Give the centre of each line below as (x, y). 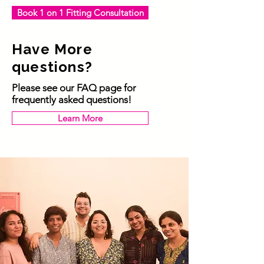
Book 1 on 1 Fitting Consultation (80, 12)
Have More (52, 49)
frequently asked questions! (72, 99)
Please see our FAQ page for (74, 88)
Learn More (80, 118)
